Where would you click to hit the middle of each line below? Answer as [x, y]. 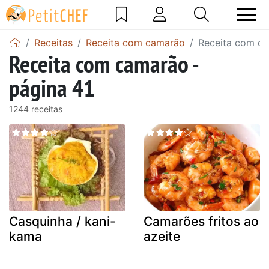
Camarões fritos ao [201, 222]
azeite [162, 237]
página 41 [52, 87]
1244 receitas [36, 109]
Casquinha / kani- [62, 222]
